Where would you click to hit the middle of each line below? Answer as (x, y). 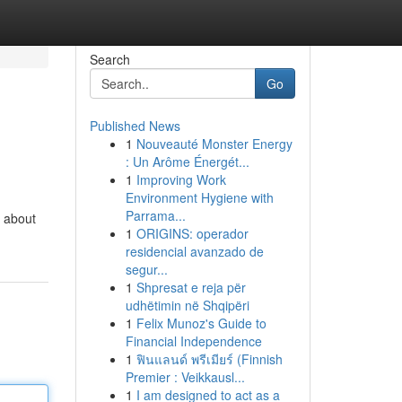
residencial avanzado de (194, 251)
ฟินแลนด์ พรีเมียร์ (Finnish (209, 359)
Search (109, 59)
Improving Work (181, 179)
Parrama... (155, 215)
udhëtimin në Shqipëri (187, 305)
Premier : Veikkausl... (185, 377)
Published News (135, 126)
